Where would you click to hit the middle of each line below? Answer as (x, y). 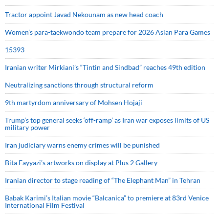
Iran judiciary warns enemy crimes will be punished (82, 145)
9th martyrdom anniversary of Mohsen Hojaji (74, 102)
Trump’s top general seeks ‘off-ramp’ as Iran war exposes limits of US (107, 120)
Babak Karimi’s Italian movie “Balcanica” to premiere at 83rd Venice (107, 198)
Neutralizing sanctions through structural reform (79, 85)
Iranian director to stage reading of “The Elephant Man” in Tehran (103, 180)
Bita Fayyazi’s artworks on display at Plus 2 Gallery (81, 163)
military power (27, 127)
